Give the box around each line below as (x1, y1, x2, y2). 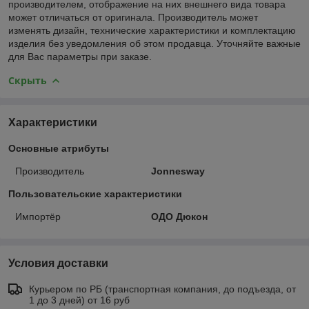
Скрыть (8, 73, 47, 87)
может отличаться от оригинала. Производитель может (8, 11, 258, 23)
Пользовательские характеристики (8, 188, 182, 199)
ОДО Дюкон (150, 210, 208, 222)
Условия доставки (8, 257, 108, 269)
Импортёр (15, 210, 61, 222)
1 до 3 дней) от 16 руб (29, 294, 130, 306)
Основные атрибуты (8, 142, 109, 154)
